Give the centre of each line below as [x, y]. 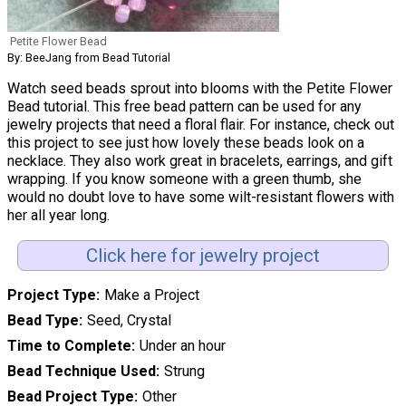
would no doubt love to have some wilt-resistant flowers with [201, 198]
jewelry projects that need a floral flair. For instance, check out [201, 125]
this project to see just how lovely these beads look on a [186, 143]
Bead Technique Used [82, 372]
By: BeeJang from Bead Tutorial [89, 58]
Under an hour [182, 346]
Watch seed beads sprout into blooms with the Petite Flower [200, 89]
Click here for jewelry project [203, 256]
